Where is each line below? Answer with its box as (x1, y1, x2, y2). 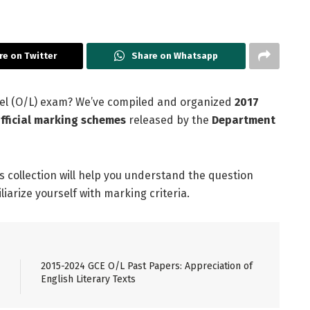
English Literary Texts (41, 273, 136, 285)
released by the (126, 113, 212, 127)
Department (212, 113, 275, 127)
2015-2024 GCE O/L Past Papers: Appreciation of (41, 259, 253, 272)
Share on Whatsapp (131, 50, 218, 61)
